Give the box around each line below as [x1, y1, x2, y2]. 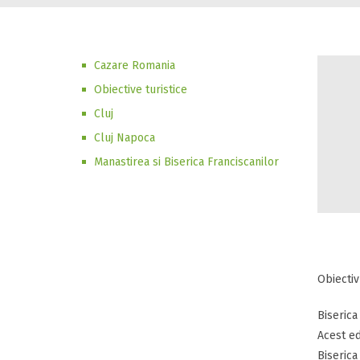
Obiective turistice [94, 83, 187, 96]
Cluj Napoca [94, 131, 155, 145]
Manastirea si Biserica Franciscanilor [94, 155, 279, 169]
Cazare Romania [94, 59, 175, 72]
